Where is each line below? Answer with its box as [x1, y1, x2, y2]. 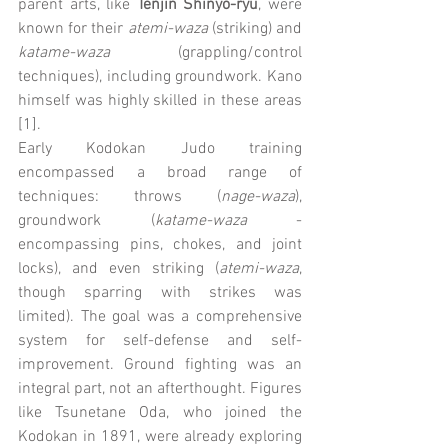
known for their [18, 18, 128, 39]
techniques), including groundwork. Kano [18, 66, 302, 87]
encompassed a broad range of [18, 162, 302, 183]
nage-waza [221, 186, 295, 207]
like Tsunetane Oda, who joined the [18, 402, 302, 423]
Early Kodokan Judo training [18, 138, 302, 159]
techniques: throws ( [18, 186, 221, 207]
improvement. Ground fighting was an [18, 354, 302, 375]
